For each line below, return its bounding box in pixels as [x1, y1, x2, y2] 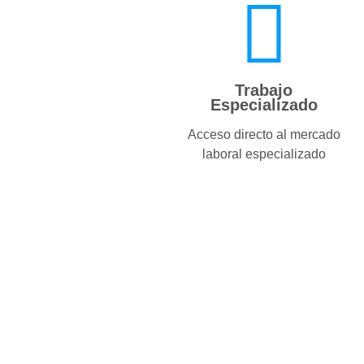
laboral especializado [201, 146, 326, 161]
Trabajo [235, 80, 293, 99]
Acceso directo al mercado [187, 127, 340, 141]
